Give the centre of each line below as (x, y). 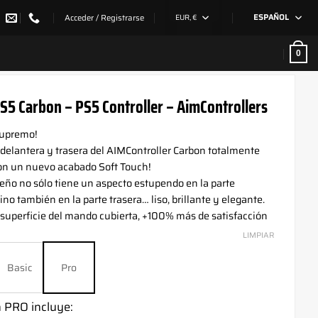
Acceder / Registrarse (104, 18)
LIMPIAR (259, 236)
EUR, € (186, 17)
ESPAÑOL (271, 18)
